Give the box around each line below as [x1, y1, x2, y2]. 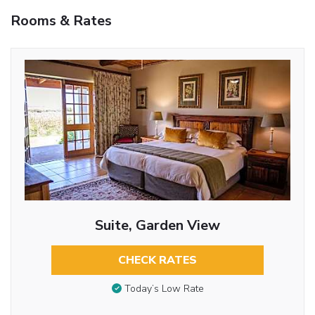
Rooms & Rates [11, 11, 112, 30]
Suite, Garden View [95, 215, 220, 235]
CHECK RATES [118, 252, 197, 268]
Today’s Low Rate [124, 282, 204, 296]
